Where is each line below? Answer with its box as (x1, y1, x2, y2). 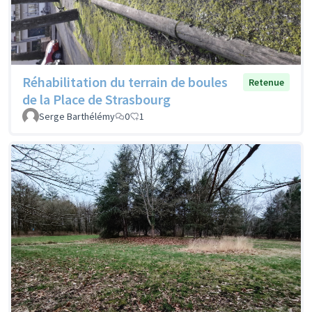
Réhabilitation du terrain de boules (22, 72, 228, 91)
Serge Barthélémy (39, 109, 115, 123)
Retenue (249, 75, 284, 88)
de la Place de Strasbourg (22, 90, 171, 108)
